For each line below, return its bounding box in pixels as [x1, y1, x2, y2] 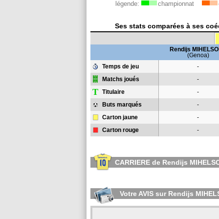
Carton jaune [102, 114, 138, 121]
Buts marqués [102, 101, 142, 108]
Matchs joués [102, 76, 139, 83]
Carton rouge [102, 127, 139, 133]
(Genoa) [187, 52, 209, 59]
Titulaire [102, 88, 125, 95]
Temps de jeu [102, 63, 139, 70]
